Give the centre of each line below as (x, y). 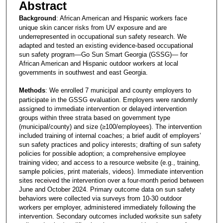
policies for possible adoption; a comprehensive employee (102, 154)
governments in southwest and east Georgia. (83, 73)
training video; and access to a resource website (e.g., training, (109, 163)
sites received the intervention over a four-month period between (111, 181)
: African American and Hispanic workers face (121, 18)
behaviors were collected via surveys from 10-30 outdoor (100, 199)
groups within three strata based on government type (94, 118)
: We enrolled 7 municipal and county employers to (118, 91)
